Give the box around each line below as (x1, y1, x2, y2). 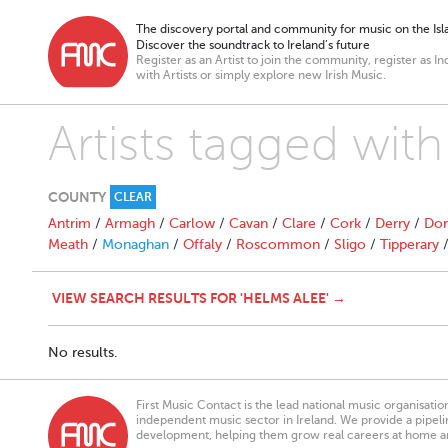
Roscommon (236, 237, 320, 252)
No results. (48, 345, 118, 360)
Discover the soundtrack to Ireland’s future (136, 38, 370, 52)
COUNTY (48, 189, 106, 205)
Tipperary (380, 237, 439, 252)
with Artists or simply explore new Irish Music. (136, 68, 386, 82)
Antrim (48, 216, 91, 231)
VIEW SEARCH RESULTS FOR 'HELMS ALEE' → (52, 290, 346, 306)
